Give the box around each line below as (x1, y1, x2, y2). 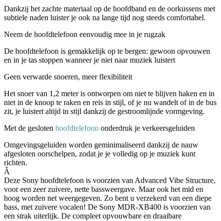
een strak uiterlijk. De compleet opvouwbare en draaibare (4, 211, 182, 220)
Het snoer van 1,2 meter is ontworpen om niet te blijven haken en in (4, 89, 215, 98)
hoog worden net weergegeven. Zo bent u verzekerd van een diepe (4, 193, 212, 202)
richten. (4, 158, 27, 167)
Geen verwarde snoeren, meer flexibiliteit (4, 72, 132, 81)
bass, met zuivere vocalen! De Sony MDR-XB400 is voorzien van (4, 202, 211, 211)
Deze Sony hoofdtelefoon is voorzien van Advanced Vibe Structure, (4, 176, 216, 184)
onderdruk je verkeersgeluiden (101, 123, 195, 132)
